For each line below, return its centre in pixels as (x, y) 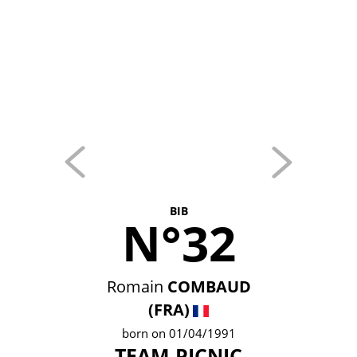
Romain (135, 286)
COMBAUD (209, 286)
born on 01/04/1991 (178, 333)
